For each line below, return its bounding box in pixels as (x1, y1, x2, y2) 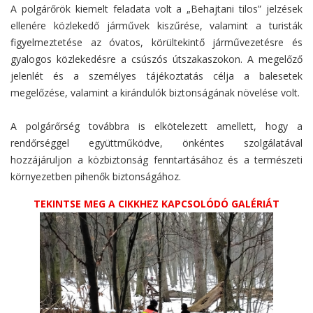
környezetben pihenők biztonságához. (10, 170, 181, 184)
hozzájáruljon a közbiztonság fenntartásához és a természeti (10, 153, 303, 167)
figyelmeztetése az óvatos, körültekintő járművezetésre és (10, 36, 303, 50)
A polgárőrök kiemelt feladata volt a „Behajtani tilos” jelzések (10, 2, 303, 16)
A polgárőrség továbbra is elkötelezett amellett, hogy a (10, 119, 303, 133)
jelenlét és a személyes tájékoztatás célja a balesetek (10, 69, 303, 83)
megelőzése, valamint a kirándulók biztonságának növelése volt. (10, 86, 300, 100)
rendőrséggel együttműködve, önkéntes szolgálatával (10, 136, 303, 150)
